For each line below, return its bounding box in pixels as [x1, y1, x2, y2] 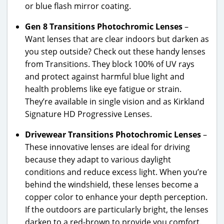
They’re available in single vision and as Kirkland [25, 95, 204, 107]
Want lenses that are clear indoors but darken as [25, 33, 209, 44]
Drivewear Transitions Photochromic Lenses [25, 128, 201, 140]
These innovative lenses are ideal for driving [25, 141, 190, 152]
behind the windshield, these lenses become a [25, 178, 198, 190]
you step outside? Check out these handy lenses [25, 45, 205, 57]
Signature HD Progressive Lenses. [25, 108, 152, 119]
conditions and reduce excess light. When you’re [25, 166, 207, 177]
